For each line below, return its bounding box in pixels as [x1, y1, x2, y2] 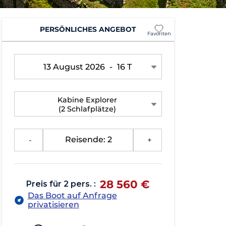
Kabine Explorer [58, 95, 118, 104]
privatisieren [27, 199, 79, 209]
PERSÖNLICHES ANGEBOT [39, 25, 136, 34]
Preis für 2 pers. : [26, 179, 96, 189]
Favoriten [147, 30, 171, 37]
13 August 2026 [43, 62, 107, 72]
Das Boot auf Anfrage [27, 190, 117, 200]
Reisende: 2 [65, 135, 112, 145]
